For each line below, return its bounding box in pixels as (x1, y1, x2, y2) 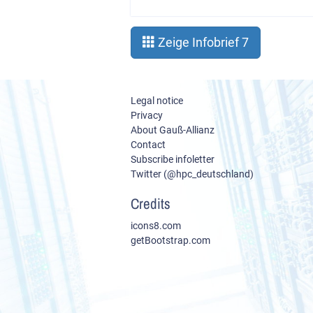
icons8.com (131, 220, 181, 231)
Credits (131, 194, 170, 214)
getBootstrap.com (131, 235, 210, 246)
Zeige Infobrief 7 (155, 35, 249, 50)
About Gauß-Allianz (131, 124, 214, 136)
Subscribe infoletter (131, 154, 214, 165)
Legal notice (131, 95, 183, 106)
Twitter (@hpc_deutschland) (131, 168, 254, 180)
